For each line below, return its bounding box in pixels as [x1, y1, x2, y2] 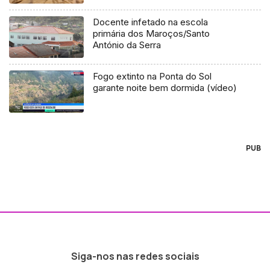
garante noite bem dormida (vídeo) [93, 82, 237, 94]
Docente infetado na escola [93, 16, 209, 28]
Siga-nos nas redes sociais [71, 250, 199, 263]
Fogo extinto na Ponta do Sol [93, 71, 212, 83]
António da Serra [93, 39, 162, 51]
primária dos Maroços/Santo [93, 27, 210, 39]
